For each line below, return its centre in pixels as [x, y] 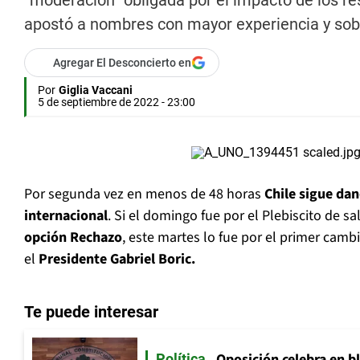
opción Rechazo [73, 238]
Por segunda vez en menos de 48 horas [144, 194]
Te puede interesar [91, 312]
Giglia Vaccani [96, 90]
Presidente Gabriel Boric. [117, 260]
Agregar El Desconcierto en [122, 63]
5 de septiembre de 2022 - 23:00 [117, 102]
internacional [66, 216]
